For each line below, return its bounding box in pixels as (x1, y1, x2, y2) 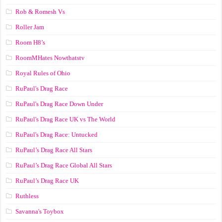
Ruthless (15, 192, 39, 200)
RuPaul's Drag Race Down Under (15, 100, 104, 108)
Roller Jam (15, 23, 45, 31)
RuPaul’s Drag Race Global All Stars (15, 161, 112, 169)
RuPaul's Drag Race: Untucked (15, 130, 98, 138)
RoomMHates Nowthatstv (15, 54, 85, 61)
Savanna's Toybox (15, 207, 64, 215)
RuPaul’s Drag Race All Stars (15, 146, 93, 154)
